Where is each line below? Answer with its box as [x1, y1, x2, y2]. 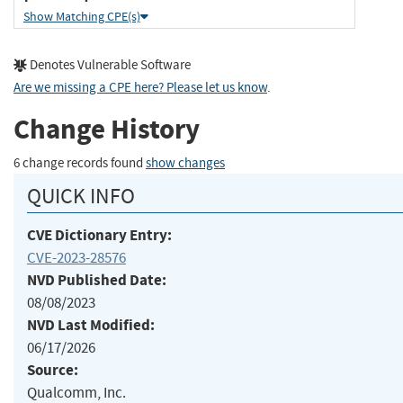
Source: [27, 359, 78, 381]
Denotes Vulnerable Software [27, 56, 191, 74]
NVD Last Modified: [27, 314, 155, 336]
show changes [146, 154, 225, 172]
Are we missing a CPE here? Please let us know [13, 78, 267, 96]
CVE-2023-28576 [27, 247, 126, 267]
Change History [13, 111, 200, 148]
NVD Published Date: [27, 269, 166, 291]
